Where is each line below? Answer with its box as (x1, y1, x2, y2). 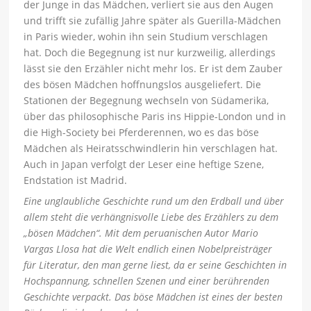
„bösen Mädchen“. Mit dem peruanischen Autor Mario (24, 226, 259, 240)
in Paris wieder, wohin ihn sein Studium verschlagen (24, 30, 269, 44)
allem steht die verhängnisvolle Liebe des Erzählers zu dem (24, 210, 279, 224)
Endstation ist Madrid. (24, 174, 128, 187)
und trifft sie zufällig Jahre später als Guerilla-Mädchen (24, 14, 282, 28)
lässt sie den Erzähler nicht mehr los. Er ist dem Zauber (24, 62, 283, 76)
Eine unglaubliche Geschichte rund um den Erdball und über (24, 194, 285, 208)
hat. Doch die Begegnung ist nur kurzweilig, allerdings (24, 46, 276, 60)
